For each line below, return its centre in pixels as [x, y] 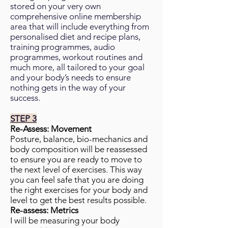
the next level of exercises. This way [76, 169]
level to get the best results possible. [78, 200]
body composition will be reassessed [79, 149]
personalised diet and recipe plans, [75, 37]
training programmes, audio [63, 47]
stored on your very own [55, 6]
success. [25, 98]
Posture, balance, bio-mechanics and [79, 139]
